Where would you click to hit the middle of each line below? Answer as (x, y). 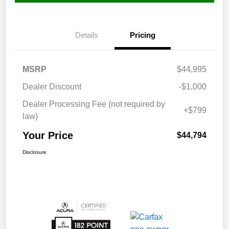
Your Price (48, 136)
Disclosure (35, 152)
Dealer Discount (52, 87)
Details (86, 35)
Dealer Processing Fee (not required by (94, 104)
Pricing (143, 35)
